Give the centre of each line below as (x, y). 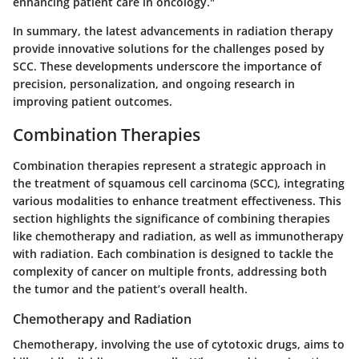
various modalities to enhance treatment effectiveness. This (177, 200)
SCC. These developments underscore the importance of (167, 67)
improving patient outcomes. (93, 102)
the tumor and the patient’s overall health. (130, 288)
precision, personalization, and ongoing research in (154, 84)
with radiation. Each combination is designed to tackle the (173, 253)
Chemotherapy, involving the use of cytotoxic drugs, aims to (179, 344)
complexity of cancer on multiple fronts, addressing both (170, 271)
